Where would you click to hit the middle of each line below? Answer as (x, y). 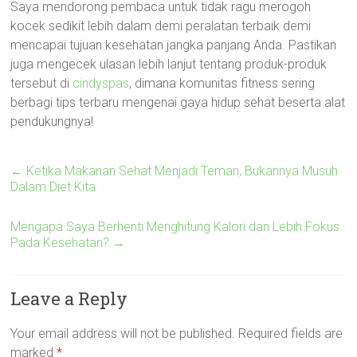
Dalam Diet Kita (53, 187)
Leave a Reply (69, 298)
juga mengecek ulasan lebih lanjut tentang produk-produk (169, 64)
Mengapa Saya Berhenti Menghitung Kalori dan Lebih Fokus (175, 227)
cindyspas (101, 83)
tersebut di (42, 83)
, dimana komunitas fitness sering (222, 83)
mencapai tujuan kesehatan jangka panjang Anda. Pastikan (174, 45)
